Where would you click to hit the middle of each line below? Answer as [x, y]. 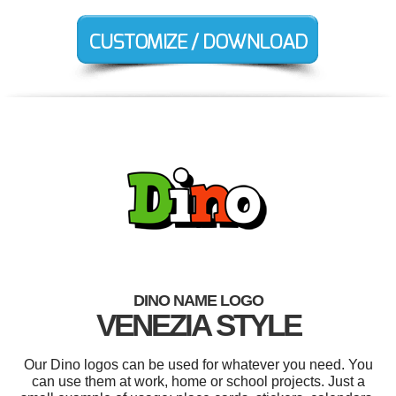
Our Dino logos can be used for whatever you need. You [198, 365]
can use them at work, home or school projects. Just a [198, 382]
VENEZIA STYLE [198, 325]
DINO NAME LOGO [198, 301]
